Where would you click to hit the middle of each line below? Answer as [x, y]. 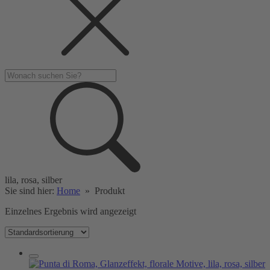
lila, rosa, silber [33, 180]
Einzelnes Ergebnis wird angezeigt [71, 211]
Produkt [110, 191]
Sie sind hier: [31, 191]
